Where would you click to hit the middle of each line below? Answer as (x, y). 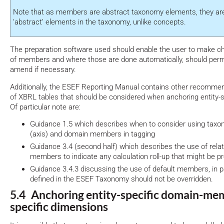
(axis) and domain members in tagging (92, 134)
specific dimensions (59, 207)
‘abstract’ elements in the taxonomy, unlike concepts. (99, 22)
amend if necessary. (43, 69)
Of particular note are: (45, 107)
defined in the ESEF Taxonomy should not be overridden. (121, 179)
